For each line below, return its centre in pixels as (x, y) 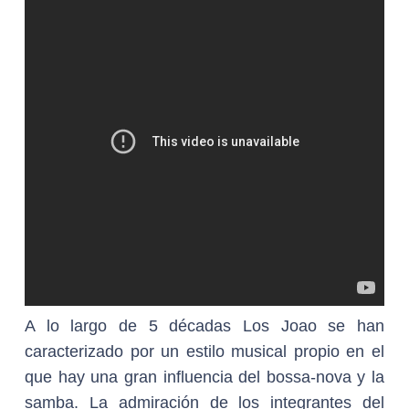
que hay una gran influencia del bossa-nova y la (204, 377)
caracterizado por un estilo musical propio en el (204, 351)
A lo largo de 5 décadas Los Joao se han (204, 326)
